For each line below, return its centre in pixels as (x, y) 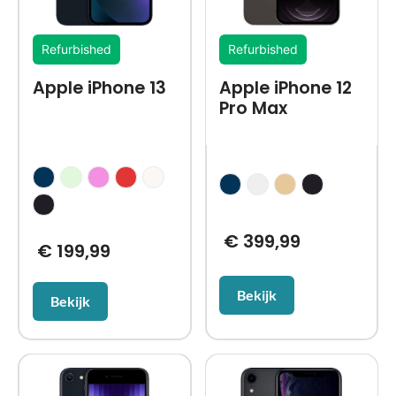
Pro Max (253, 109)
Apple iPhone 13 (99, 88)
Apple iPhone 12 (286, 88)
